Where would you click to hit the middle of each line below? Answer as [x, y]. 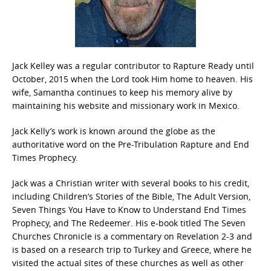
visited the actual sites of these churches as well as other [128, 263]
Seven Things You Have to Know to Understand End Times [129, 209]
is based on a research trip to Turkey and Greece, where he [132, 249]
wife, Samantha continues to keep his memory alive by [122, 92]
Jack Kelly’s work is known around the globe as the [114, 131]
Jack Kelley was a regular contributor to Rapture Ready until [133, 65]
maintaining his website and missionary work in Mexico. [126, 105]
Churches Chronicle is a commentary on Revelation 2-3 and [132, 236]
